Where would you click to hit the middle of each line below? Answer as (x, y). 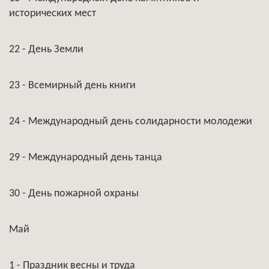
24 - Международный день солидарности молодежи (131, 122)
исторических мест (53, 14)
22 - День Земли (46, 50)
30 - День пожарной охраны (74, 194)
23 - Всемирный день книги (72, 86)
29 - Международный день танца (86, 158)
